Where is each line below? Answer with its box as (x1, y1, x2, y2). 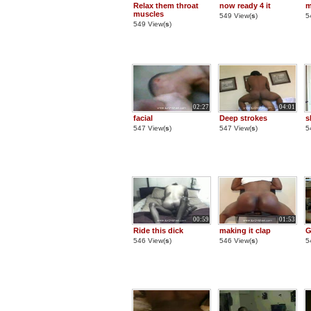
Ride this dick (133, 226, 183, 235)
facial (133, 114, 153, 122)
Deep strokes (219, 114, 267, 122)
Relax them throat (133, 1, 199, 10)
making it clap (219, 226, 271, 235)
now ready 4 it (219, 1, 271, 10)
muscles (133, 10, 164, 18)
